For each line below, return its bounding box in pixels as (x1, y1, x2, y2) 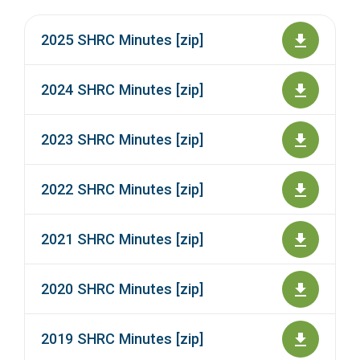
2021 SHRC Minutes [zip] (41, 231, 203, 248)
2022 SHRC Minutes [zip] (41, 181, 203, 198)
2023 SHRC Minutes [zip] (41, 131, 203, 149)
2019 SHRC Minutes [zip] (41, 330, 203, 348)
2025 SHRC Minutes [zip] (41, 31, 203, 49)
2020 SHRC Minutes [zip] (41, 280, 203, 298)
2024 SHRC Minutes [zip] (41, 81, 203, 99)
